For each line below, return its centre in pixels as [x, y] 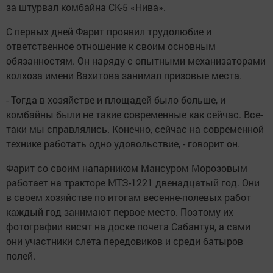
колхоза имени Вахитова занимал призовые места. [124, 75]
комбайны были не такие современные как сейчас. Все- [134, 114]
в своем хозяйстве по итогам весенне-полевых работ [129, 197]
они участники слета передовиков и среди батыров [125, 241]
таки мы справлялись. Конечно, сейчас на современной [135, 129]
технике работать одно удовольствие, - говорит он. [123, 144]
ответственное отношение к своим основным [111, 46]
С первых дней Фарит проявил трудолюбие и [109, 31]
